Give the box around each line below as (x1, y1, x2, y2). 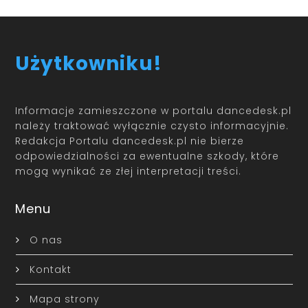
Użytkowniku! (15, 49, 163, 77)
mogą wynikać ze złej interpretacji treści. (15, 164, 242, 179)
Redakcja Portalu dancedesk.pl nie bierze (15, 134, 245, 148)
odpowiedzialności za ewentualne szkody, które (15, 149, 280, 164)
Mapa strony (29, 292, 100, 307)
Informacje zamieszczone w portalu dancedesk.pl (15, 104, 292, 118)
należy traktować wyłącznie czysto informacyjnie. (15, 119, 289, 133)
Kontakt (29, 263, 71, 277)
